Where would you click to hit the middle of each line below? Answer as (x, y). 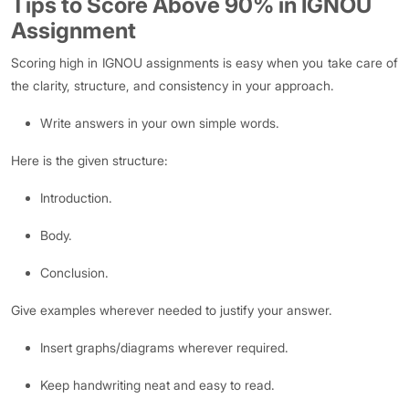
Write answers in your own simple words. (160, 123)
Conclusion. (74, 273)
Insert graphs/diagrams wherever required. (164, 347)
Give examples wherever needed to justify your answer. (172, 310)
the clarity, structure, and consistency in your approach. (173, 85)
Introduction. (76, 198)
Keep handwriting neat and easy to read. (157, 385)
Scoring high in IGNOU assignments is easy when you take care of (204, 63)
